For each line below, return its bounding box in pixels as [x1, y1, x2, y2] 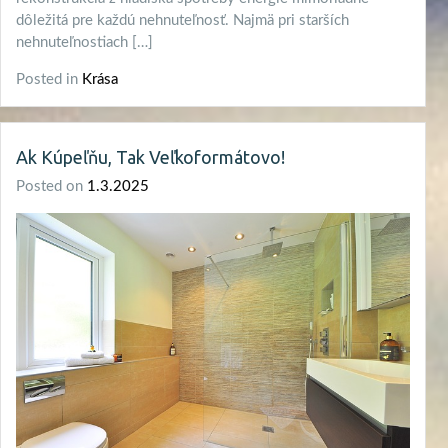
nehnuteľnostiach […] [16, 35, 153, 51]
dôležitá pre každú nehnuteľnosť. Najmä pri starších [16, 13, 349, 29]
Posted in [16, 72, 82, 88]
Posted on [16, 179, 87, 195]
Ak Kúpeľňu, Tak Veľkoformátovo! [16, 147, 285, 168]
